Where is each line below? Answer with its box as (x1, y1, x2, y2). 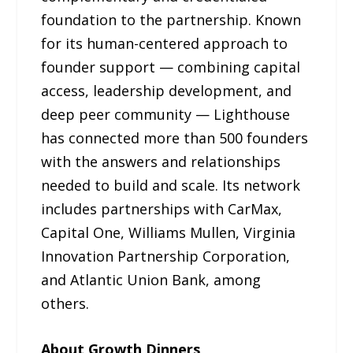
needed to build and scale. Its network (41, 175, 301, 195)
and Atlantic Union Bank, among (41, 269, 262, 289)
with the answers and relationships (41, 151, 281, 171)
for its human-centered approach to (41, 33, 288, 53)
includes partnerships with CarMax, (41, 199, 283, 218)
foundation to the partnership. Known (41, 9, 302, 29)
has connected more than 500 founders (41, 128, 309, 147)
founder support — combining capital (41, 57, 301, 76)
